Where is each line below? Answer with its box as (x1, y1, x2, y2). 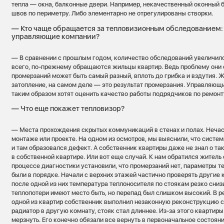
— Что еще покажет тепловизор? (11, 104, 125, 113)
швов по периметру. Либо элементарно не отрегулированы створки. (11, 9, 213, 17)
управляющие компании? (11, 31, 100, 41)
